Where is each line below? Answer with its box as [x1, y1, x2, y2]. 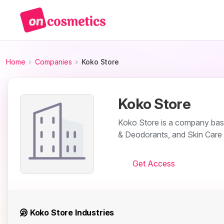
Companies [34, 57, 72, 66]
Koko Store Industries [27, 207, 114, 218]
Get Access [132, 158, 175, 168]
